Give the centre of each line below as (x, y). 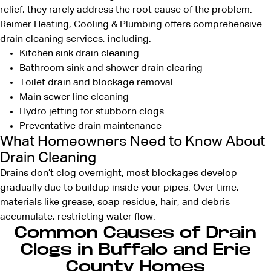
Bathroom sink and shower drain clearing (111, 69)
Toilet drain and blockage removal (96, 83)
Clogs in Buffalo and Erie (135, 250)
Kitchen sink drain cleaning (79, 54)
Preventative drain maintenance (90, 127)
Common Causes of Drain (135, 233)
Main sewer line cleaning (74, 98)
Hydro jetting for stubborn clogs (92, 112)
